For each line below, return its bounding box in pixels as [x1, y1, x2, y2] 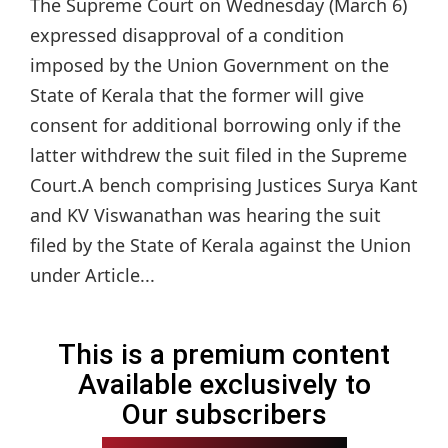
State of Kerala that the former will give [30, 83, 364, 108]
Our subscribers [121, 398, 327, 432]
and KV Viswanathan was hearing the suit [30, 203, 381, 228]
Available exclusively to [77, 368, 371, 402]
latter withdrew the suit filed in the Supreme [30, 143, 407, 168]
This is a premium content [58, 338, 390, 372]
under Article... [30, 263, 155, 288]
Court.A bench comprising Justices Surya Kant [30, 173, 418, 198]
